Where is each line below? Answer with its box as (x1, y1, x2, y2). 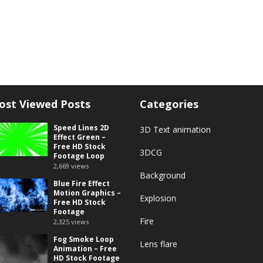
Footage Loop (53, 151, 104, 161)
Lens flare (140, 238, 177, 250)
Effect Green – (53, 132, 106, 143)
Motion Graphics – (53, 188, 121, 198)
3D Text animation (140, 124, 211, 136)
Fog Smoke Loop (53, 234, 114, 245)
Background (140, 170, 186, 181)
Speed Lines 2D (53, 123, 109, 133)
